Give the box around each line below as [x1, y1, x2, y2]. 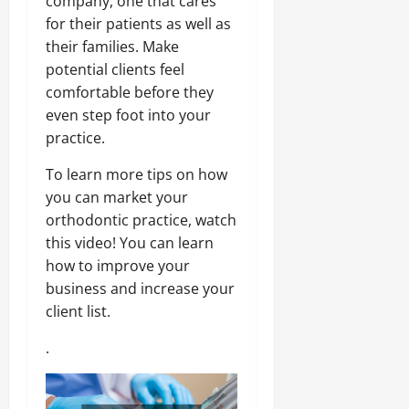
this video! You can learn [46, 233, 214, 254]
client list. [46, 301, 110, 322]
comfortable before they [46, 82, 214, 103]
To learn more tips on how [46, 164, 227, 185]
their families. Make [46, 37, 179, 58]
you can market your [46, 187, 188, 208]
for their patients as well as [46, 14, 231, 35]
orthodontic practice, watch [46, 210, 236, 231]
